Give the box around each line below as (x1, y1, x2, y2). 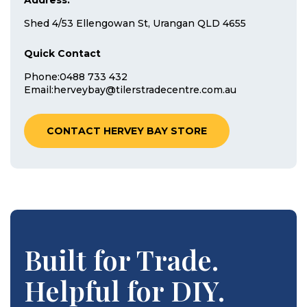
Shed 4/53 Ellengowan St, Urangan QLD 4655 (24, 17, 246, 30)
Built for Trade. (24, 241, 219, 278)
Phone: (24, 71, 60, 84)
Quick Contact (24, 47, 101, 60)
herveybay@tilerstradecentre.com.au (53, 84, 236, 97)
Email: (24, 84, 53, 97)
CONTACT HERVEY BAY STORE (47, 125, 207, 138)
